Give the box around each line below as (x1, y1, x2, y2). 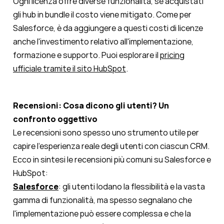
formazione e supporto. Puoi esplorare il (13, 49, 160, 61)
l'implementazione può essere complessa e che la (13, 208, 191, 219)
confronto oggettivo (13, 113, 97, 125)
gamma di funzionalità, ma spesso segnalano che (13, 194, 192, 206)
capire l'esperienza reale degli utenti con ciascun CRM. (13, 140, 209, 152)
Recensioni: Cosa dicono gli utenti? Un (13, 100, 169, 111)
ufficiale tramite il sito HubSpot (13, 63, 126, 74)
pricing (160, 49, 184, 61)
